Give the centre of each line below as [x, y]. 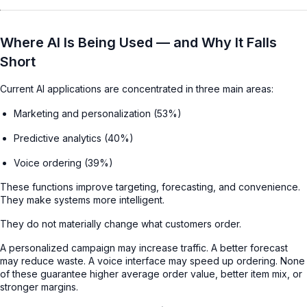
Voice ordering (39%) [63, 162]
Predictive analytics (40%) [74, 138]
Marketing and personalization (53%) [98, 113]
